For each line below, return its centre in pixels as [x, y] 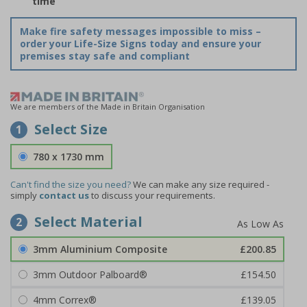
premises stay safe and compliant [105, 56]
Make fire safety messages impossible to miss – [140, 31]
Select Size [71, 129]
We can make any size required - [201, 184]
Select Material [88, 221]
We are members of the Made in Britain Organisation [108, 106]
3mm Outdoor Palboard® [90, 274]
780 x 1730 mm [69, 156]
